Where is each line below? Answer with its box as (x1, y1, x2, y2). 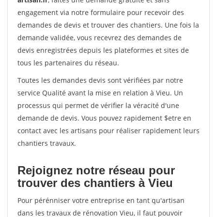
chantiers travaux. (17, 139, 76, 148)
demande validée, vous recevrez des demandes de (17, 33, 182, 42)
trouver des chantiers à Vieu (17, 176, 173, 189)
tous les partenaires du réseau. (17, 58, 119, 67)
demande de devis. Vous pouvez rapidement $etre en (17, 113, 191, 123)
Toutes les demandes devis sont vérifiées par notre (17, 76, 183, 85)
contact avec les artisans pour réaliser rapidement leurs (17, 126, 200, 135)
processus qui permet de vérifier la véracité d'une (17, 101, 179, 110)
